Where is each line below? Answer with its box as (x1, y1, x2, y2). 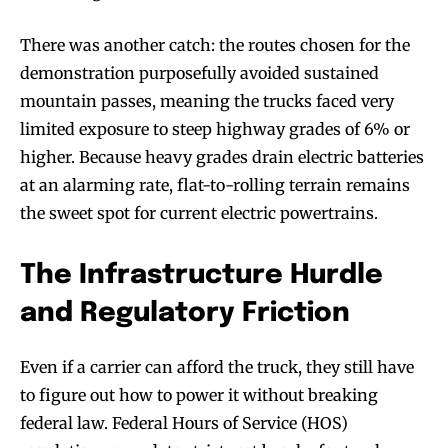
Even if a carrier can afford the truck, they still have (20, 356, 414, 377)
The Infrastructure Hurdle (20, 261, 383, 289)
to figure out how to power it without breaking (20, 384, 378, 405)
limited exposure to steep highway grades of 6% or (20, 118, 410, 139)
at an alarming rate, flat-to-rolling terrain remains (20, 174, 410, 195)
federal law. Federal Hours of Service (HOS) (20, 412, 348, 433)
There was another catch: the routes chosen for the (20, 34, 410, 55)
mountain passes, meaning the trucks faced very (20, 90, 394, 111)
